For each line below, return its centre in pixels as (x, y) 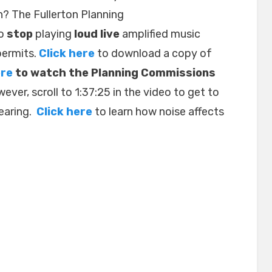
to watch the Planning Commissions (114, 73)
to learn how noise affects (158, 111)
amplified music (160, 34)
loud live (97, 34)
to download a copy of (155, 53)
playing (53, 34)
